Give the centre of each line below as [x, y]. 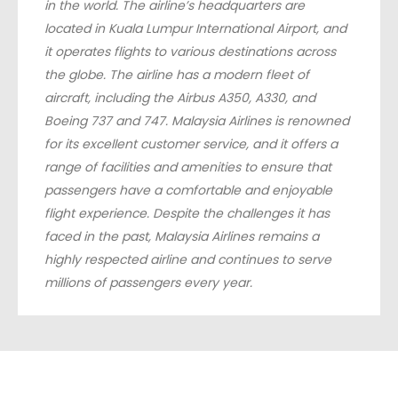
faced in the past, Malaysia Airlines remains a [182, 236]
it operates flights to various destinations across [190, 52]
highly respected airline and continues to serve [188, 259]
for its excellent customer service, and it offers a [191, 144]
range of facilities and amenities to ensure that [188, 167]
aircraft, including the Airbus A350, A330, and [180, 98]
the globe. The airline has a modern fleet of [177, 75]
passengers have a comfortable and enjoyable [188, 190]
